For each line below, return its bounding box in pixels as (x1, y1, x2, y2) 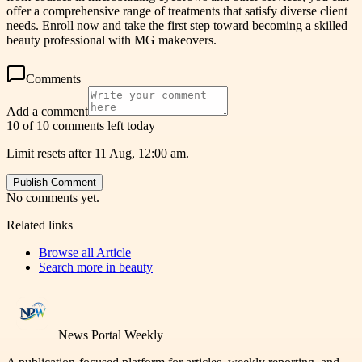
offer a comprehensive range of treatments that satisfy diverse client (6, 3, 347, 18)
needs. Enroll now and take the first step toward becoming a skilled (6, 18, 347, 32)
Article (96, 245, 131, 259)
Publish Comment (13, 175, 96, 188)
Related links (6, 217, 73, 232)
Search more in (39, 259, 119, 274)
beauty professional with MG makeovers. (6, 32, 217, 47)
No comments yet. (6, 190, 99, 204)
